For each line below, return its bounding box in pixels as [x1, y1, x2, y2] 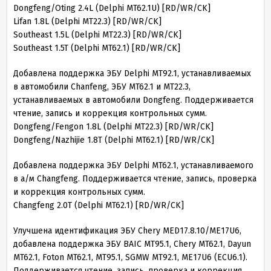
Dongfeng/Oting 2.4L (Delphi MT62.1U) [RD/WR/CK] [13, 3, 211, 13]
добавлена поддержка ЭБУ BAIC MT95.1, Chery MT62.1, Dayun [13, 239, 251, 249]
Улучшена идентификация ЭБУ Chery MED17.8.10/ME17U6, [13, 226, 241, 236]
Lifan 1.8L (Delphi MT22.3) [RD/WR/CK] [13, 16, 162, 27]
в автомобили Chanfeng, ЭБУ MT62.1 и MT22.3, [13, 82, 191, 92]
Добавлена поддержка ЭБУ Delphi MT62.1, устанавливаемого [13, 160, 253, 171]
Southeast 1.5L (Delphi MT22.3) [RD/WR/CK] [13, 30, 181, 40]
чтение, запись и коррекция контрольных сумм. [13, 108, 207, 119]
